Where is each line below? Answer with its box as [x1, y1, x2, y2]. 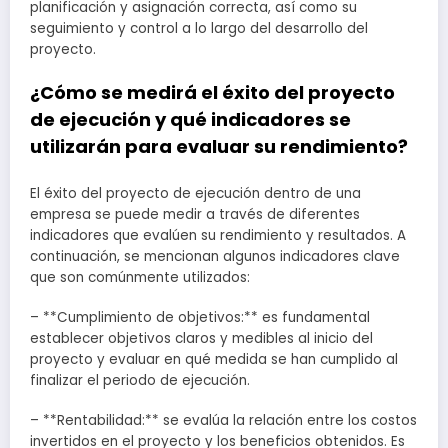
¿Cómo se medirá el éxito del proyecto [30, 80, 395, 106]
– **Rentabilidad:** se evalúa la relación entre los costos [30, 411, 417, 431]
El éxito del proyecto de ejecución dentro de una [30, 183, 361, 203]
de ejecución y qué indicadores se [30, 107, 351, 133]
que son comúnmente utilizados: [30, 267, 250, 287]
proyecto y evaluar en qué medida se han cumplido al [30, 350, 398, 370]
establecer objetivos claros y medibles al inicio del [30, 329, 373, 349]
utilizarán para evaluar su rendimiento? [30, 134, 408, 160]
